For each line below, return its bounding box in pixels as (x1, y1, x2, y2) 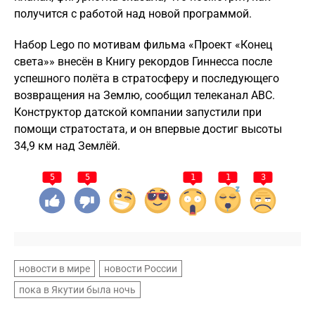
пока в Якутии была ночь (19, 284, 136, 295)
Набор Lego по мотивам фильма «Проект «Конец (14, 38, 272, 51)
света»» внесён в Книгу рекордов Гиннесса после (14, 55, 272, 68)
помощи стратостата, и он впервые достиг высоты (14, 122, 282, 136)
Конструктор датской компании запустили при (14, 105, 262, 119)
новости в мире (19, 263, 90, 274)
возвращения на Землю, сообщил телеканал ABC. (14, 89, 275, 102)
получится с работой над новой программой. (14, 7, 252, 20)
